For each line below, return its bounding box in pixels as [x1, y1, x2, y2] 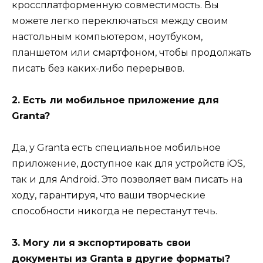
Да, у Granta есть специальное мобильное [12, 142, 221, 154]
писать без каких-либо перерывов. [12, 62, 184, 74]
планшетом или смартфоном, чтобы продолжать [12, 46, 251, 58]
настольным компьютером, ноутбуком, [12, 31, 203, 42]
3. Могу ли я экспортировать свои [12, 237, 191, 249]
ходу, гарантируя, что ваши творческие [12, 190, 205, 201]
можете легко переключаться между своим [12, 15, 228, 26]
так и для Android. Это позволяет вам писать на [12, 174, 242, 186]
